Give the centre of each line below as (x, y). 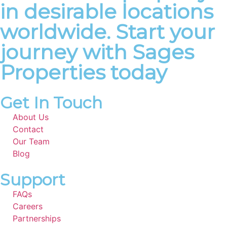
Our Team (31, 142)
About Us (31, 117)
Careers (28, 206)
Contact (28, 129)
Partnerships (37, 219)
